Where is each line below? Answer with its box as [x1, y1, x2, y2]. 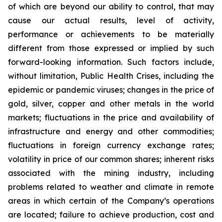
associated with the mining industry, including [8, 168, 214, 178]
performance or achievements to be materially [8, 29, 214, 39]
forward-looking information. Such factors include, [8, 57, 214, 67]
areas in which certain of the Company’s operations [8, 196, 214, 206]
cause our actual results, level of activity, [8, 15, 214, 25]
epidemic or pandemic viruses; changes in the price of [8, 85, 214, 95]
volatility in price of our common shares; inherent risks [8, 154, 214, 164]
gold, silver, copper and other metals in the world [8, 99, 214, 109]
